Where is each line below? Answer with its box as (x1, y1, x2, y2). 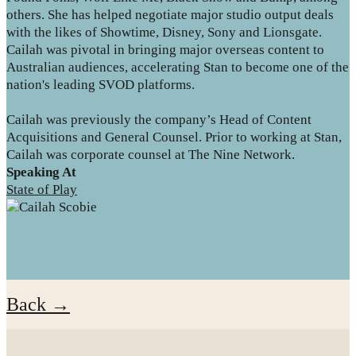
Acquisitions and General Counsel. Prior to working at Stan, (6, 129, 342, 145)
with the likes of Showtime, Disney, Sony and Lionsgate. (6, 24, 322, 40)
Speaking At (6, 164, 76, 180)
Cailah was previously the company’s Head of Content (6, 111, 311, 127)
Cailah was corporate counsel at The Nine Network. (6, 146, 295, 162)
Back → (6, 293, 70, 315)
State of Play (6, 181, 77, 197)
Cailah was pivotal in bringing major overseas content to (6, 41, 324, 57)
